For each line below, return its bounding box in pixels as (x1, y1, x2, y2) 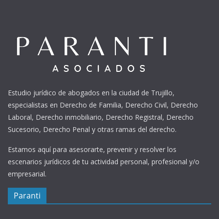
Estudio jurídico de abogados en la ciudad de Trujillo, (8, 88, 175, 98)
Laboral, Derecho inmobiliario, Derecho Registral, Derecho (8, 112, 194, 122)
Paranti (14, 190, 41, 201)
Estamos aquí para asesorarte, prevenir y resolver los (8, 145, 176, 154)
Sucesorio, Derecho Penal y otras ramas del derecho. (8, 125, 176, 134)
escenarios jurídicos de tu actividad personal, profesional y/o (8, 157, 199, 167)
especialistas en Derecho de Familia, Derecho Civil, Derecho (8, 100, 198, 110)
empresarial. (8, 169, 46, 179)
